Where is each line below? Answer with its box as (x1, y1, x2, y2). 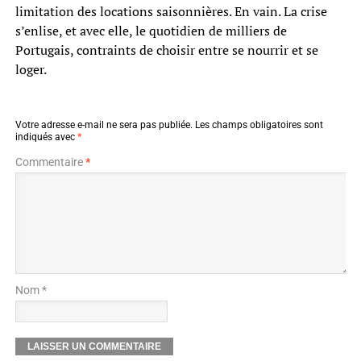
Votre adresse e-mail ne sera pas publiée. (15, 118, 193, 131)
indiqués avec (15, 131, 77, 143)
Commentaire (15, 155, 85, 168)
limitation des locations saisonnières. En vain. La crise (15, 2, 327, 20)
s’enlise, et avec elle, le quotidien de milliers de (15, 21, 287, 39)
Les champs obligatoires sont (194, 118, 323, 131)
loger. (15, 60, 47, 78)
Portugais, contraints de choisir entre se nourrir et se (15, 40, 318, 59)
